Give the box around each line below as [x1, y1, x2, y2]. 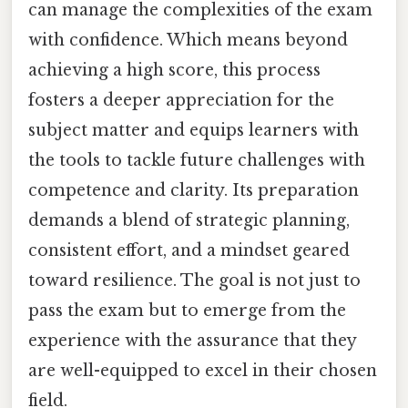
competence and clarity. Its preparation [28, 179, 359, 200]
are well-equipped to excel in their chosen [28, 360, 377, 381]
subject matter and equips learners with [28, 119, 359, 140]
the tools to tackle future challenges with [28, 149, 365, 170]
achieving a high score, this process [28, 59, 321, 80]
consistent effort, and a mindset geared [28, 240, 350, 260]
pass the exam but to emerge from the [28, 300, 346, 321]
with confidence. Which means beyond [28, 29, 348, 50]
